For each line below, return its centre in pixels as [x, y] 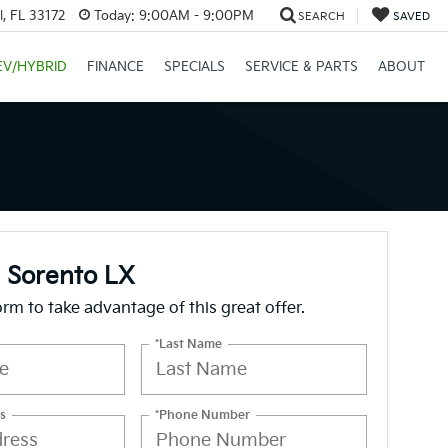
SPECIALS [194, 67]
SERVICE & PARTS [301, 67]
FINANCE [115, 67]
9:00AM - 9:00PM [194, 15]
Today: [114, 15]
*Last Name [189, 344]
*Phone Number [203, 415]
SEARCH [321, 16]
